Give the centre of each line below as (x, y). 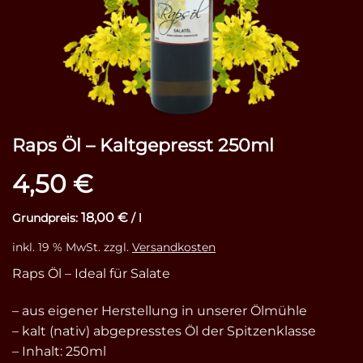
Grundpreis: (47, 218)
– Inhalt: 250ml (59, 351)
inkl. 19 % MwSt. (56, 247)
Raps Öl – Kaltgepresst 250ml (143, 145)
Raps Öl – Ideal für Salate (91, 273)
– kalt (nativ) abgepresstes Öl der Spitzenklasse (164, 331)
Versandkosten (174, 247)
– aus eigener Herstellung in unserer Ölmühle (160, 310)
